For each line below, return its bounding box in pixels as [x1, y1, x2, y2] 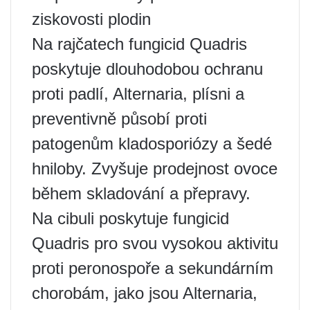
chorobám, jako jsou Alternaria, [32, 284, 257, 303]
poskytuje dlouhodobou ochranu [32, 60, 263, 79]
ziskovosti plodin [32, 10, 151, 29]
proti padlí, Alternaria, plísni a [32, 84, 244, 104]
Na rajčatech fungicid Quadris [32, 35, 247, 54]
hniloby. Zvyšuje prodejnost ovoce [32, 159, 277, 179]
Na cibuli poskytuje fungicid [32, 209, 229, 228]
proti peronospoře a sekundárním [32, 259, 273, 278]
